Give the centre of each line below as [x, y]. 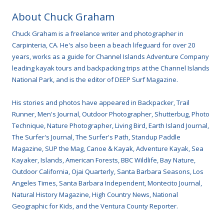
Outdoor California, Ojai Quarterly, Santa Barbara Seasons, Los [108, 172]
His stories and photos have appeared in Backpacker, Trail [101, 103]
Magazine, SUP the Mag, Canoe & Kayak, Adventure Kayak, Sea [108, 149]
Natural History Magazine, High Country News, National [95, 195]
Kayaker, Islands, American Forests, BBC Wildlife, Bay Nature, [104, 160]
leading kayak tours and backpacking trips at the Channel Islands [111, 68]
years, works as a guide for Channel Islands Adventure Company [110, 57]
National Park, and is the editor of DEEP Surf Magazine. [95, 80]
